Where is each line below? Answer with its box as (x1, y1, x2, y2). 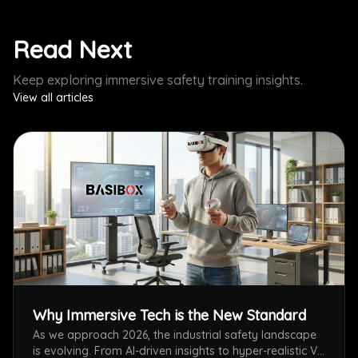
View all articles (13, 90, 93, 105)
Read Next (13, 34, 132, 65)
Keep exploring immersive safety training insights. (13, 72, 303, 88)
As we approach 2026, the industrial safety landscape (33, 328, 316, 342)
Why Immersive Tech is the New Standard (33, 306, 306, 324)
